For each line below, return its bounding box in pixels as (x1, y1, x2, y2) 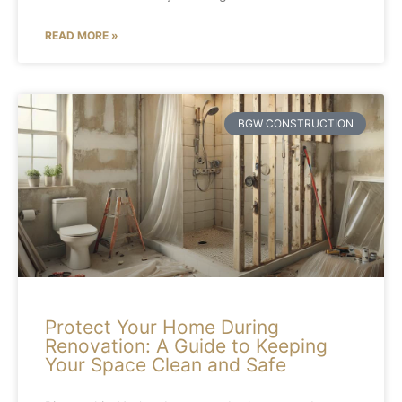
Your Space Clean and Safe (45, 354, 286, 376)
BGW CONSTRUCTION (237, 117, 354, 131)
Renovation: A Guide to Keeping (45, 335, 328, 357)
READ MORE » (45, 29, 118, 42)
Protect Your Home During (45, 316, 279, 338)
